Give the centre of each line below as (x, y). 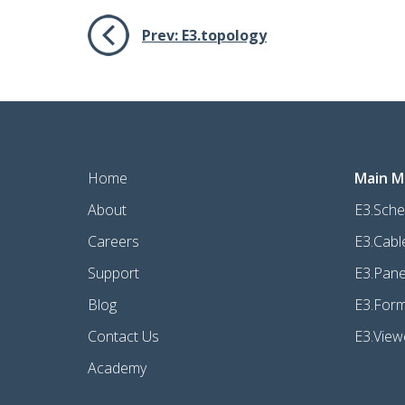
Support (113, 273)
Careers (113, 241)
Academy (117, 367)
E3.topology (224, 35)
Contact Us (123, 336)
